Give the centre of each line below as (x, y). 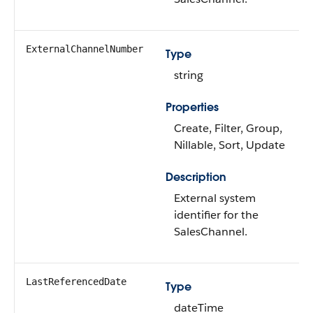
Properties (192, 107)
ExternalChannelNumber (85, 49)
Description (196, 177)
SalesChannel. (211, 232)
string (189, 75)
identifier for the (216, 215)
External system (215, 198)
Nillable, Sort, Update (230, 145)
